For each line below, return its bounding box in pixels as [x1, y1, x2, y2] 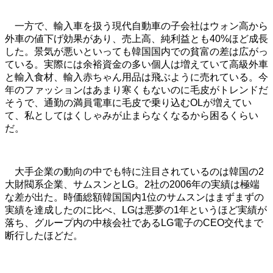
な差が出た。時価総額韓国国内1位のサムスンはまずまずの [5, 192, 264, 203]
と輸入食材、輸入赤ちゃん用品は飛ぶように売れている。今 [5, 72, 268, 83]
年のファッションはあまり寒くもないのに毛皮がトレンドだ [5, 85, 268, 96]
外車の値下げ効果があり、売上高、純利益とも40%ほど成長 [5, 34, 268, 44]
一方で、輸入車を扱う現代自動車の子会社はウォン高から [5, 21, 268, 32]
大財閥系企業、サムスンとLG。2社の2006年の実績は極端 [5, 179, 260, 190]
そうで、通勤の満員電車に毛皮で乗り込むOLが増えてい [5, 97, 252, 108]
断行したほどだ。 [5, 230, 83, 241]
